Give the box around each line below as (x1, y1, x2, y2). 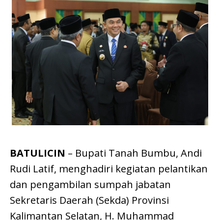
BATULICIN (10, 146, 65, 160)
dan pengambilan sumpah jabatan (10, 178, 171, 192)
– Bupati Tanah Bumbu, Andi (65, 146, 202, 160)
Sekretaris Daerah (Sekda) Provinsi (10, 193, 169, 207)
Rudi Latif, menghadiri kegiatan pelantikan (10, 162, 208, 176)
